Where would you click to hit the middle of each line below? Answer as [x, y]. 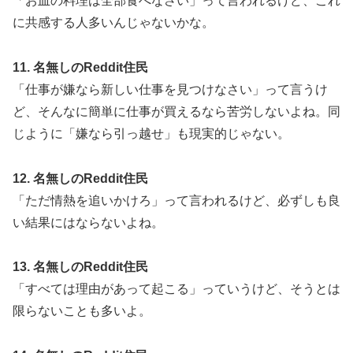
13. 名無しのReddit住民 [80, 267]
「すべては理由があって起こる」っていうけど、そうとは [176, 289]
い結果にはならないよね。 [88, 222]
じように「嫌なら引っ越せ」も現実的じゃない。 [151, 133]
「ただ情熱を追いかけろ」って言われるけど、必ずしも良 [176, 200]
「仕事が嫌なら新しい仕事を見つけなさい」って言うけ [170, 89]
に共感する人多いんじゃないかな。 [113, 22]
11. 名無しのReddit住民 [80, 67]
